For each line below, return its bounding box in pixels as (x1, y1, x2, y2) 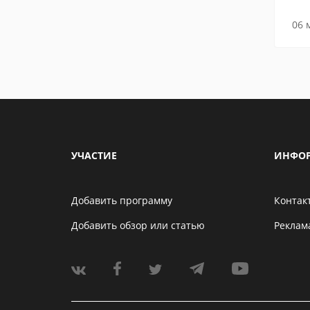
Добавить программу (71, 194, 172, 207)
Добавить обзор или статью (71, 219, 205, 232)
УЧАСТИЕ (71, 149, 117, 162)
